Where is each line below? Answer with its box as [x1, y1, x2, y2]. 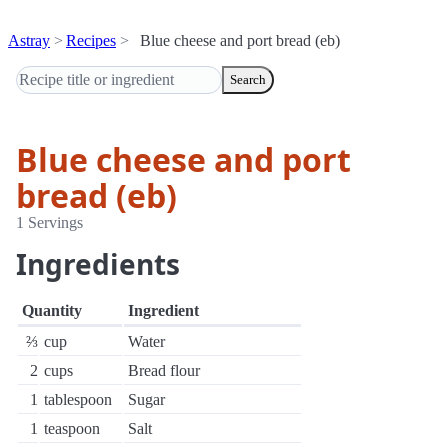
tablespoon [44, 391, 112, 408]
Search [230, 72, 266, 87]
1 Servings [16, 214, 83, 231]
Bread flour [128, 362, 200, 379]
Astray [8, 32, 50, 49]
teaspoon [44, 420, 100, 437]
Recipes [66, 32, 116, 49]
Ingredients [16, 245, 180, 283]
